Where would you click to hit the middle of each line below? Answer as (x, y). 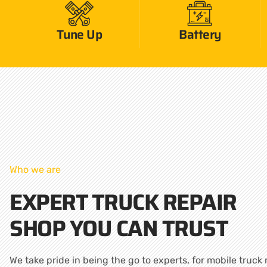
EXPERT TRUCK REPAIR (123, 202)
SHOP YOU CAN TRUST (119, 229)
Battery (200, 35)
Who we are (35, 170)
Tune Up (79, 35)
